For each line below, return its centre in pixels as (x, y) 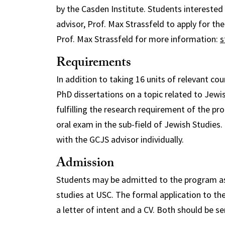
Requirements (93, 64)
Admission (85, 164)
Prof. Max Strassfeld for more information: (138, 39)
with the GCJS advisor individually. (120, 139)
